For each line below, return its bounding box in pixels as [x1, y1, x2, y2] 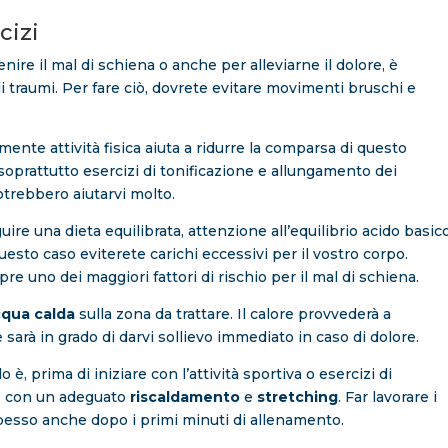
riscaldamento [126, 388, 241, 407]
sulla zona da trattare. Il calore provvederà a [75, 305, 392, 324]
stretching [253, 388, 339, 407]
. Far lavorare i [338, 388, 438, 407]
